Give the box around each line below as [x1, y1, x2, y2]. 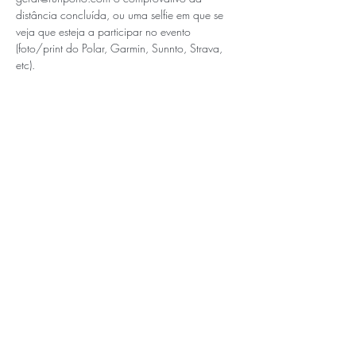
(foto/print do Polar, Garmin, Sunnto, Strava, [16, 41, 226, 56]
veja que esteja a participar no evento [16, 24, 194, 39]
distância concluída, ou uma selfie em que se [16, 7, 226, 22]
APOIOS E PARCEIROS [75, 307, 177, 321]
